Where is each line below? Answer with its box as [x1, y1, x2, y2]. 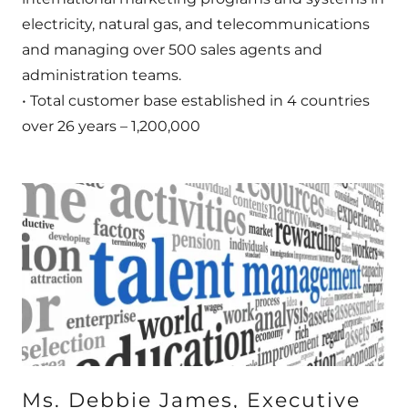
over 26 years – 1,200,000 [22, 117, 200, 136]
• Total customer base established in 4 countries [22, 92, 370, 110]
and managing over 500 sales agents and [22, 41, 322, 59]
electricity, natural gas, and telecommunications [22, 15, 370, 34]
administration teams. [22, 66, 181, 85]
